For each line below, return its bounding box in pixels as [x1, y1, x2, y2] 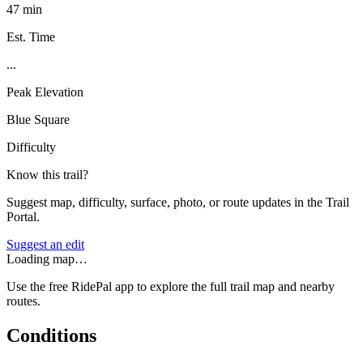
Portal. [6, 209, 40, 224]
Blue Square [6, 112, 70, 126]
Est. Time [6, 29, 55, 44]
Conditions [6, 324, 96, 346]
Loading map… [6, 251, 88, 266]
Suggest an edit [6, 237, 84, 251]
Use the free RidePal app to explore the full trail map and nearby [6, 279, 335, 293]
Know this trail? [6, 167, 88, 181]
